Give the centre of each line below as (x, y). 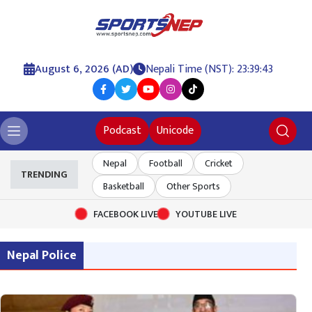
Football (166, 163)
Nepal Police (42, 255)
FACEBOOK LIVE (125, 214)
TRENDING (44, 175)
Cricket (219, 163)
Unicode (175, 130)
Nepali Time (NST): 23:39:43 (209, 69)
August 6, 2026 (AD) (84, 69)
